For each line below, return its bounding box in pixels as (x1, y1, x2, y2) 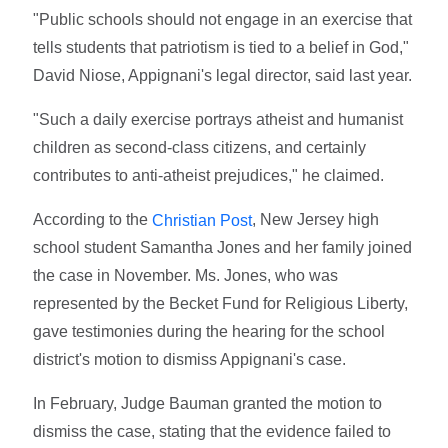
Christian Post (148, 211, 253, 229)
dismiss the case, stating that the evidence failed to (33, 423, 392, 441)
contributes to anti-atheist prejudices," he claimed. (33, 166, 385, 184)
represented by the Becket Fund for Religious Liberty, (33, 295, 409, 313)
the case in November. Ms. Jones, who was (33, 267, 339, 285)
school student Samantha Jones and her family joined (33, 239, 413, 257)
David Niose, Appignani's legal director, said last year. (33, 66, 413, 84)
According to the (33, 210, 149, 228)
